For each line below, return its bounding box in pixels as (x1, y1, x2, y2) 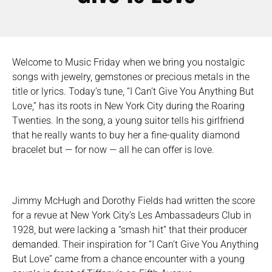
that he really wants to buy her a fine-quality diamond (12, 129, 240, 141)
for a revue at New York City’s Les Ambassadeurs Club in (12, 209, 251, 221)
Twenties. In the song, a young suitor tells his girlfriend (12, 115, 244, 127)
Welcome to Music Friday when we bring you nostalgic (12, 56, 245, 69)
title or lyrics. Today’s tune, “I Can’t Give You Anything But (12, 86, 254, 98)
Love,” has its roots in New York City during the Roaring (12, 100, 245, 112)
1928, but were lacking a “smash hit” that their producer (12, 223, 247, 236)
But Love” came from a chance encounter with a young (12, 253, 245, 265)
